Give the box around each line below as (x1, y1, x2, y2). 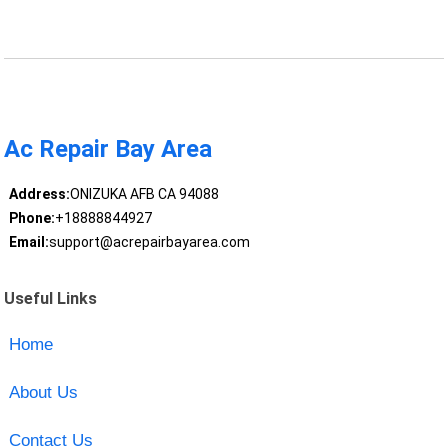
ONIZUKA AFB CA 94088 (69, 186, 219, 203)
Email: (8, 234, 49, 251)
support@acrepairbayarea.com (48, 234, 250, 251)
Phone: (8, 210, 55, 227)
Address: (8, 186, 70, 203)
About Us (8, 382, 78, 402)
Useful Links (4, 288, 98, 308)
